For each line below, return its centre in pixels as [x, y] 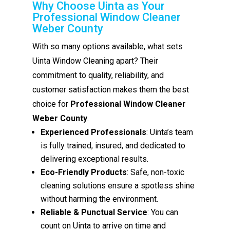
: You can [163, 212]
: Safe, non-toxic [156, 172]
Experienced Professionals [94, 132]
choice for [52, 104]
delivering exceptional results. [95, 159]
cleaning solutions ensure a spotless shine [118, 185]
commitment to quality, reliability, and [98, 75]
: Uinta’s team [170, 132]
